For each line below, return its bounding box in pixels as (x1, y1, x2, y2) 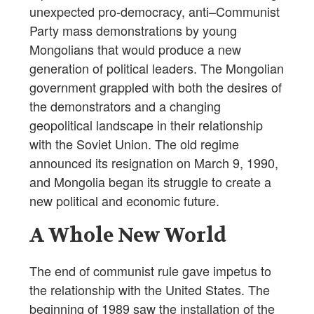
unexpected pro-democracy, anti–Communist (29, 1, 280, 20)
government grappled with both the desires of (29, 77, 282, 96)
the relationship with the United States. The (29, 280, 270, 299)
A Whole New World (29, 222, 226, 248)
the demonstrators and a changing (29, 96, 221, 115)
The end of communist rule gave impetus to (29, 261, 271, 280)
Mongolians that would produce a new (29, 39, 241, 58)
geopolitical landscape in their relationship (29, 115, 263, 134)
